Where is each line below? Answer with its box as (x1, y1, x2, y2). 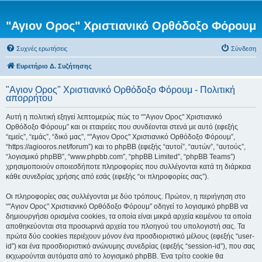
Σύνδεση (231, 45, 256, 52)
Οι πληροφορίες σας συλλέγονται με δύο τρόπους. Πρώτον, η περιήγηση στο (6, 192, 246, 201)
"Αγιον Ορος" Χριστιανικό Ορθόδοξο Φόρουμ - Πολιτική (6, 85, 235, 95)
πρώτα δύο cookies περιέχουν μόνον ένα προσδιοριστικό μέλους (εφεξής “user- (6, 232, 254, 240)
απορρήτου (6, 93, 53, 103)
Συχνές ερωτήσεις (16, 45, 67, 52)
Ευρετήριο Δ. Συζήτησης (16, 63, 92, 70)
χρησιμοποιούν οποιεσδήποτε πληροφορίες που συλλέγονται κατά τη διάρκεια (6, 163, 251, 171)
